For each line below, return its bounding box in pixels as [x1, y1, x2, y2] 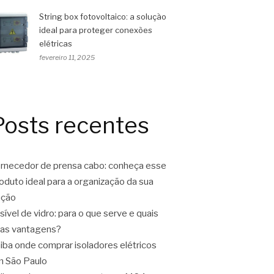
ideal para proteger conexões [39, 25, 152, 35]
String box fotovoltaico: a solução [39, 12, 166, 21]
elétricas [39, 39, 72, 48]
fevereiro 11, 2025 [39, 53, 95, 62]
